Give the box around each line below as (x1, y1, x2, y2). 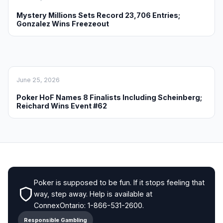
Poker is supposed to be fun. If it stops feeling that (34, 178, 205, 187)
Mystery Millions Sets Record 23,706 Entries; (16, 11, 180, 20)
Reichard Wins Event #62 (16, 102, 107, 111)
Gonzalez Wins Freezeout (16, 19, 109, 28)
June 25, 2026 (16, 76, 60, 84)
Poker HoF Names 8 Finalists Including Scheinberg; (16, 93, 202, 102)
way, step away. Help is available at (34, 190, 152, 199)
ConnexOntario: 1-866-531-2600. (34, 201, 144, 210)
